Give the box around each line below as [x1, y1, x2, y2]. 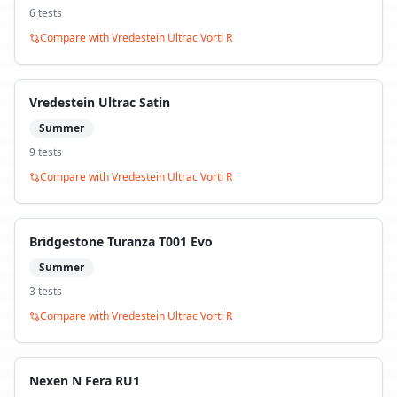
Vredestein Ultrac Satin [29, 94, 170, 111]
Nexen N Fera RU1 [29, 372, 140, 389]
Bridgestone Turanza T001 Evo [29, 233, 213, 250]
